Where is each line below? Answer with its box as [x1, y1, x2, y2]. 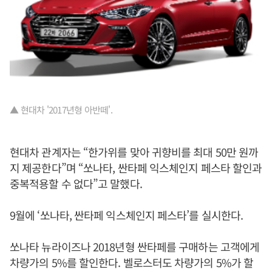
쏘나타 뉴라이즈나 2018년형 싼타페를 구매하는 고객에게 [10, 239, 260, 255]
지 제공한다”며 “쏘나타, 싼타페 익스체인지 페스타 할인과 [10, 160, 262, 176]
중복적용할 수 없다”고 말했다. [10, 175, 142, 192]
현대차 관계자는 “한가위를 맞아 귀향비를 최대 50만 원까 [10, 144, 259, 160]
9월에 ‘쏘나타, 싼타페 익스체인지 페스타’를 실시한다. [10, 207, 243, 223]
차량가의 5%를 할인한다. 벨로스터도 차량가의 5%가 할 [10, 254, 254, 271]
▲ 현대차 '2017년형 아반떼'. [10, 103, 112, 117]
